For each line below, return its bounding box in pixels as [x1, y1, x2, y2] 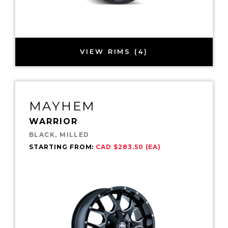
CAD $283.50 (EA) [96, 142, 161, 151]
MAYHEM [29, 98, 96, 113]
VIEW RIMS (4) [80, 47, 148, 56]
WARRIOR [29, 116, 78, 126]
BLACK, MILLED [29, 130, 90, 138]
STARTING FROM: [29, 142, 96, 151]
